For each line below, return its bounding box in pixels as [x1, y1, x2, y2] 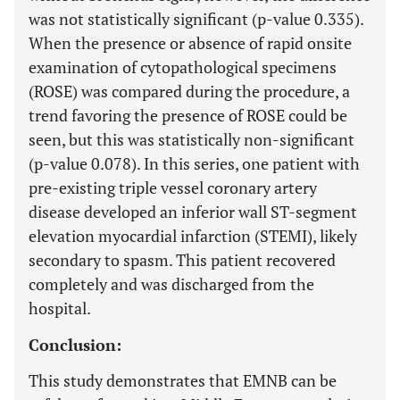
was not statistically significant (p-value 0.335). [29, 8, 363, 29]
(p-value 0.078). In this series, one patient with [29, 153, 360, 174]
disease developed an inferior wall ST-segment [29, 201, 357, 222]
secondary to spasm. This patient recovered [29, 249, 336, 271]
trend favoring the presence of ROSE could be [29, 104, 347, 126]
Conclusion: [29, 334, 121, 355]
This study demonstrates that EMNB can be [29, 370, 337, 391]
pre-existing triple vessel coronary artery [29, 177, 317, 198]
